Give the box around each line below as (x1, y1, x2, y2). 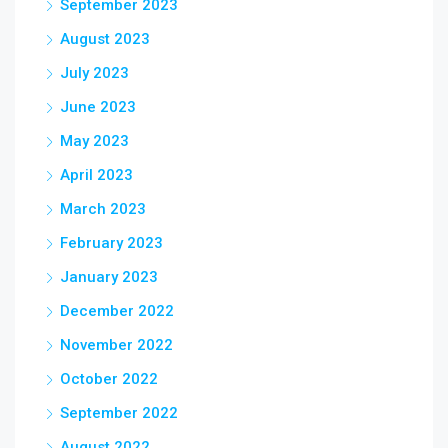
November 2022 (60, 336, 173, 355)
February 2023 (60, 234, 163, 253)
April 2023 (60, 166, 133, 185)
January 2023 (60, 268, 158, 287)
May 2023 (60, 132, 129, 151)
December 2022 (60, 302, 174, 321)
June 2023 (60, 98, 136, 117)
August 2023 (60, 30, 150, 49)
